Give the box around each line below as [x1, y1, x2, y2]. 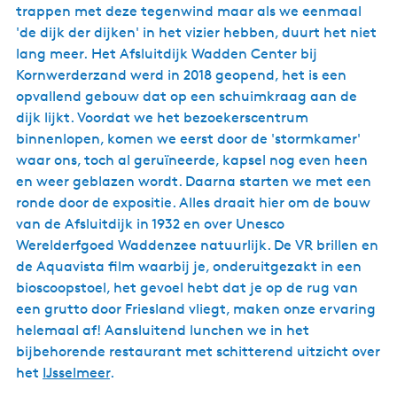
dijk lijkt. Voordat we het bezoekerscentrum [16, 109, 308, 126]
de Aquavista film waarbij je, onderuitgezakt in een [16, 258, 362, 275]
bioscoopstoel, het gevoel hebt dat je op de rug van [16, 279, 358, 296]
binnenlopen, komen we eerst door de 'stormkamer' [16, 130, 361, 147]
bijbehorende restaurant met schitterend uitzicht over [16, 343, 380, 360]
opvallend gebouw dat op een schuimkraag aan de [16, 88, 357, 105]
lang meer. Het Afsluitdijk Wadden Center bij [16, 45, 317, 62]
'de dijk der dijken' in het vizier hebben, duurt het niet [16, 24, 377, 41]
